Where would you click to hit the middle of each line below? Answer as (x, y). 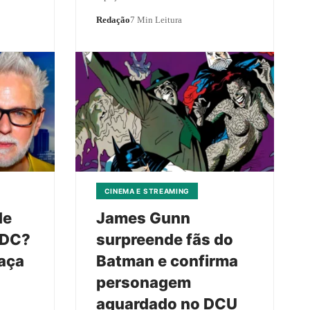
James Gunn (143, 218)
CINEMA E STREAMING (147, 191)
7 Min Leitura (156, 20)
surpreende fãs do (164, 239)
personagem (143, 282)
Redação (113, 20)
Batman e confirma (167, 261)
